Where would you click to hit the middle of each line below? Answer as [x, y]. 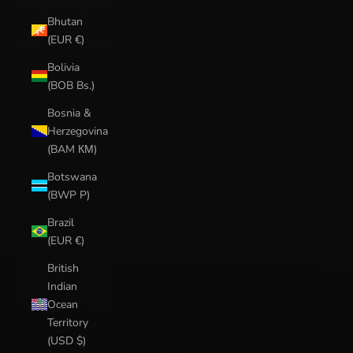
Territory [68, 322]
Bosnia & [69, 113]
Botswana [72, 176]
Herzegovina [78, 131]
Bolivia [63, 67]
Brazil [61, 222]
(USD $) [67, 340]
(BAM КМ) [72, 149]
